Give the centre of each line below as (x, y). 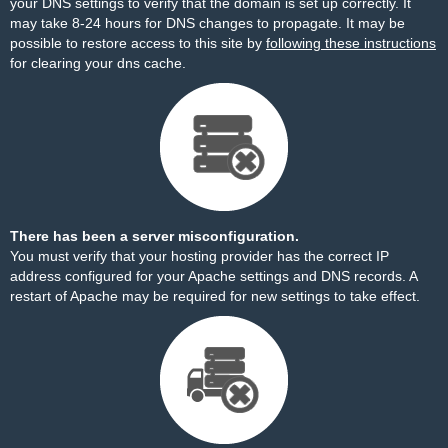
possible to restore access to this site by (138, 43)
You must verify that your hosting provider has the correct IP (199, 256)
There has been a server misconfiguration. (154, 236)
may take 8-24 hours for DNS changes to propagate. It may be (207, 23)
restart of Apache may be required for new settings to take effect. (215, 296)
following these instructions (351, 43)
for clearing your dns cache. (98, 63)
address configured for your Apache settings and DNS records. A (213, 276)
